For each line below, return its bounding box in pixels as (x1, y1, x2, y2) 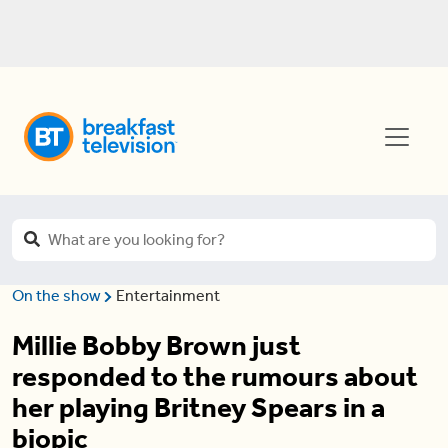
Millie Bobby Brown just (12, 329, 301, 362)
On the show (12, 286, 104, 305)
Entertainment (115, 286, 220, 305)
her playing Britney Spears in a (12, 391, 385, 424)
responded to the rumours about (12, 360, 418, 393)
